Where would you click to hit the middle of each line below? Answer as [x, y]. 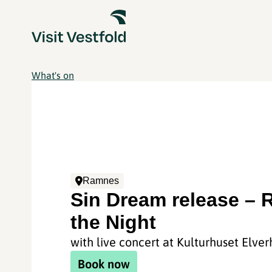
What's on [53, 75]
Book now [104, 264]
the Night [114, 222]
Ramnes [101, 181]
